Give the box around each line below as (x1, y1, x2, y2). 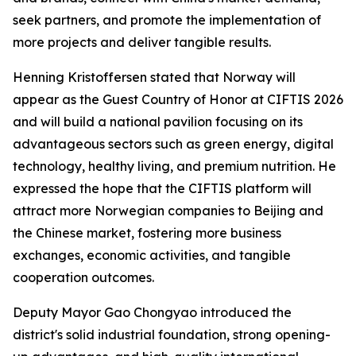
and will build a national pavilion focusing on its (13, 114, 303, 130)
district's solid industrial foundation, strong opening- (13, 327, 331, 342)
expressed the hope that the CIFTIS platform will (13, 180, 311, 196)
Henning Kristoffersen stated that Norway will (13, 69, 296, 85)
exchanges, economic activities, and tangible (13, 247, 291, 263)
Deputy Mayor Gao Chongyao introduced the (13, 304, 292, 320)
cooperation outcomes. (13, 269, 154, 285)
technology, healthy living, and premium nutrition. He (13, 158, 336, 174)
